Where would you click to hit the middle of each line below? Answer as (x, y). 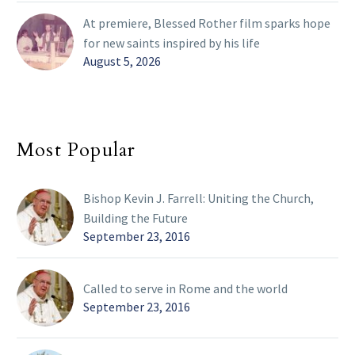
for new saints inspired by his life (172, 43)
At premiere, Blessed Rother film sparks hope (207, 23)
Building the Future (136, 218)
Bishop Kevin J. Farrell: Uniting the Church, (198, 198)
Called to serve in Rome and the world (185, 289)
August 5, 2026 (122, 61)
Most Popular (76, 151)
